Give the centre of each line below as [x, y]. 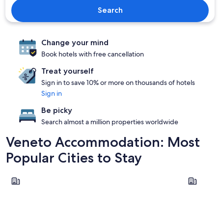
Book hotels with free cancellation [93, 54]
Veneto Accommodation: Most [103, 142]
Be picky [57, 110]
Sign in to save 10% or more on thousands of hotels [118, 82]
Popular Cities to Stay [74, 158]
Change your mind [75, 42]
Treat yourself [68, 71]
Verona [195, 176]
